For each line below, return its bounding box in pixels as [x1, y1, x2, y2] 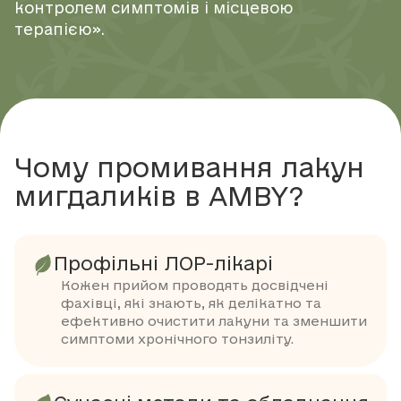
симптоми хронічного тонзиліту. [61, 334, 294, 346]
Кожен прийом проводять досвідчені [61, 280, 328, 293]
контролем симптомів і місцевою [14, 2, 293, 16]
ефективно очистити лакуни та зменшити [61, 316, 367, 328]
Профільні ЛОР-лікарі [54, 256, 273, 274]
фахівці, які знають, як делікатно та [61, 298, 321, 311]
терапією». [14, 23, 105, 38]
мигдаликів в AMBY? [14, 186, 303, 210]
